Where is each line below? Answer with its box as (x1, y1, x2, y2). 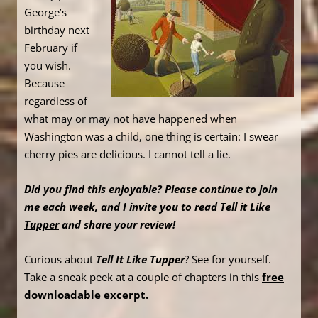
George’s (24, 5, 67, 20)
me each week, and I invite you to (24, 199, 194, 214)
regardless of (24, 94, 87, 109)
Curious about (24, 252, 96, 267)
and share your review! (59, 217, 175, 232)
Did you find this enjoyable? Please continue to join (24, 182, 278, 197)
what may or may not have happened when (24, 111, 237, 126)
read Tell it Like (194, 199, 270, 214)
